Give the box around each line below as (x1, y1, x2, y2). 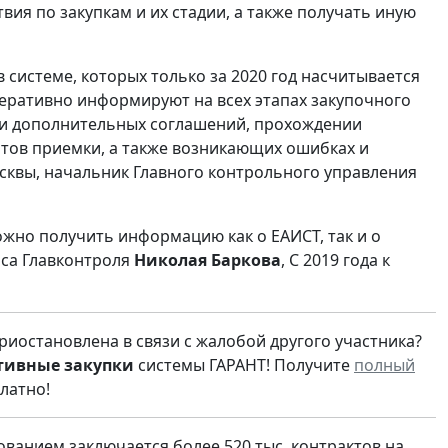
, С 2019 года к (281, 248, 390, 271)
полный (354, 353, 415, 376)
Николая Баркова (134, 248, 281, 271)
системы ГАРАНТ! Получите (134, 353, 354, 376)
